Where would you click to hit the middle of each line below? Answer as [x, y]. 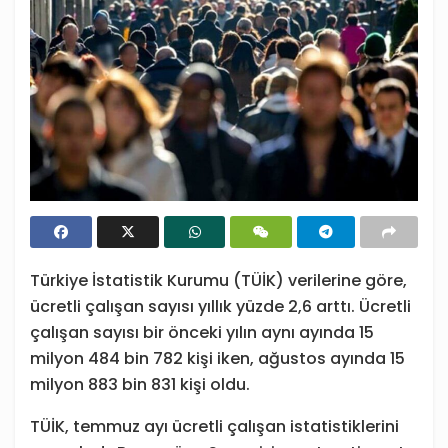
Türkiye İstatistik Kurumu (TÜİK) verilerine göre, [218, 281]
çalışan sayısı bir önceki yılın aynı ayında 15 [202, 333]
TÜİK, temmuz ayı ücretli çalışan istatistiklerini [214, 427]
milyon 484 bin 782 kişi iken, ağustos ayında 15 [217, 359]
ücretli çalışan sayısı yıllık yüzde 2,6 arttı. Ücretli [220, 307]
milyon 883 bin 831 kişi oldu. [140, 385]
